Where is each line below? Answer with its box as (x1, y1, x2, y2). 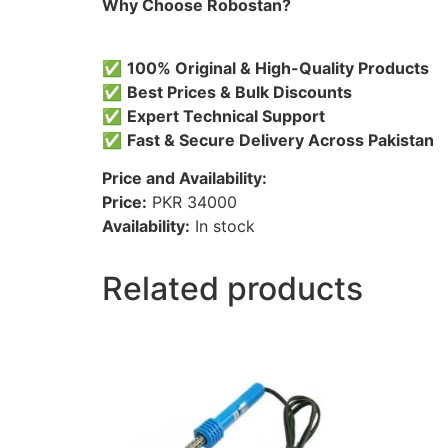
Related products (102, 269, 363, 308)
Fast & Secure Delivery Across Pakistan (127, 129, 434, 150)
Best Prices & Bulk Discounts (127, 81, 352, 102)
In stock (190, 216, 255, 236)
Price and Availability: (102, 168, 267, 188)
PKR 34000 (147, 192, 237, 212)
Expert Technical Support (127, 105, 325, 126)
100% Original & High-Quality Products (127, 57, 429, 78)
